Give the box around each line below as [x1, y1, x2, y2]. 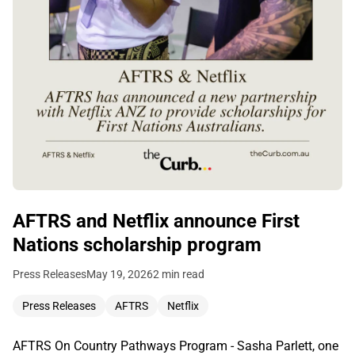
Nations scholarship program [13, 234, 261, 257]
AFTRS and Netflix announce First [13, 210, 300, 233]
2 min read [153, 268, 204, 281]
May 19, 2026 [86, 268, 153, 281]
